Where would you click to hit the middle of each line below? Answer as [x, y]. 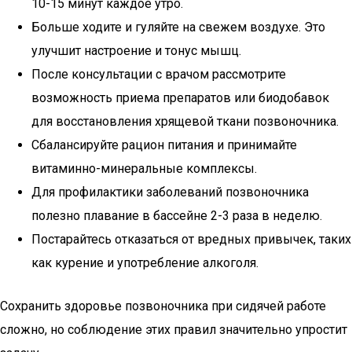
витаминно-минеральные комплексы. [144, 169]
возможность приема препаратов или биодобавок [180, 98]
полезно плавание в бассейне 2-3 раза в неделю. [177, 216]
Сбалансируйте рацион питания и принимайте [164, 145]
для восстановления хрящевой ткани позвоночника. [185, 121]
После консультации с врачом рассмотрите [159, 74]
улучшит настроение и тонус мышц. [136, 51]
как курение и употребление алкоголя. [145, 263]
